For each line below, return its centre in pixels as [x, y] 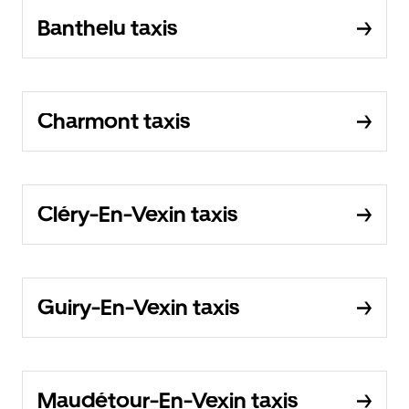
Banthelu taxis [107, 28]
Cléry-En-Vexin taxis [137, 214]
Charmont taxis [114, 121]
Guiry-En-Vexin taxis [138, 307]
